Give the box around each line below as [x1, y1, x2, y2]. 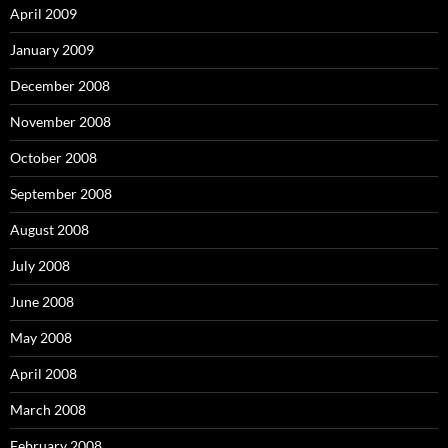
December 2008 [10, 77, 110, 94]
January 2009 [10, 41, 94, 58]
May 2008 [10, 329, 72, 346]
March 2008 [10, 401, 86, 418]
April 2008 [10, 365, 77, 382]
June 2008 [10, 293, 74, 310]
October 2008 [10, 149, 97, 166]
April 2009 [10, 5, 77, 22]
